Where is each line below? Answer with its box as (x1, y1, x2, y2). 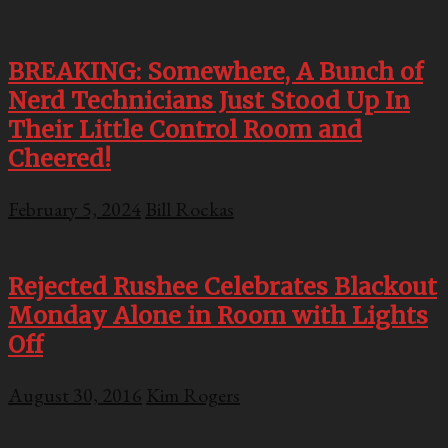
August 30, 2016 (8, 382, 142, 409)
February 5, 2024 (8, 196, 141, 223)
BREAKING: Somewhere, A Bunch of (8, 57, 423, 87)
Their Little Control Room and (8, 115, 362, 145)
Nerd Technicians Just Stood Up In (8, 86, 410, 116)
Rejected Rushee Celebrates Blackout (8, 271, 437, 301)
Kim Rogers (146, 382, 240, 409)
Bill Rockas (145, 196, 234, 223)
